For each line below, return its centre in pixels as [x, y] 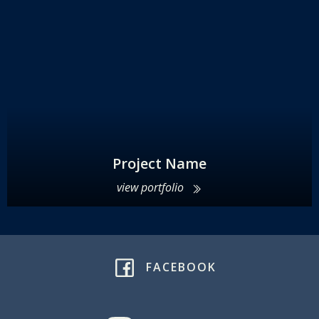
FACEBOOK [181, 267]
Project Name [159, 163]
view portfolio [150, 187]
